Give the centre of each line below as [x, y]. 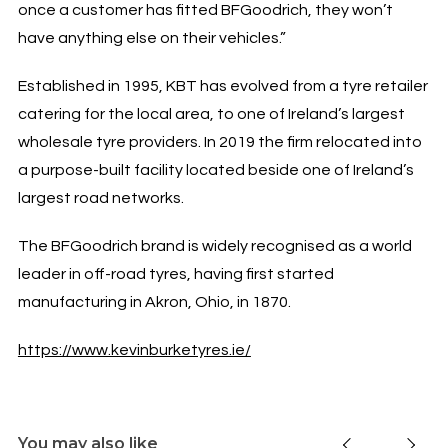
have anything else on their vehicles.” [151, 37]
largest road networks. [100, 197]
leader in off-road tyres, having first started [175, 273]
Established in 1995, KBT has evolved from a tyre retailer [222, 85]
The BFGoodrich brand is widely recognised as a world [214, 245]
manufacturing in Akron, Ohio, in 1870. [154, 301]
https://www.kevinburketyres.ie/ [134, 349]
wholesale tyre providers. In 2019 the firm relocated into [219, 141]
